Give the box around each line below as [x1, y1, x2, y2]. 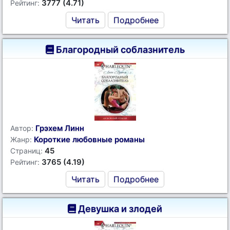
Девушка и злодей [76, 203, 162, 214]
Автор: [10, 124, 33, 132]
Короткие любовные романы [34, 135, 145, 144]
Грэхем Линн [35, 123, 84, 133]
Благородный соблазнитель [53, 44, 185, 55]
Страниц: [10, 146, 43, 155]
